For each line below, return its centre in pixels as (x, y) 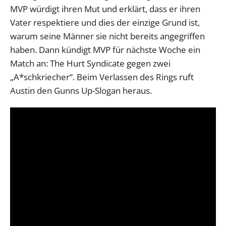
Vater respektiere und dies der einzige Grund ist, (105, 22)
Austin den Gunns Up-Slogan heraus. (81, 90)
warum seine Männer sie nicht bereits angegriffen (107, 36)
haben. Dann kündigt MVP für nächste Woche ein (105, 49)
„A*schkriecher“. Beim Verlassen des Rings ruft (102, 77)
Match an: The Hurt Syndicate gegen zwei (90, 63)
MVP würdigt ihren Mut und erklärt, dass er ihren (105, 9)
